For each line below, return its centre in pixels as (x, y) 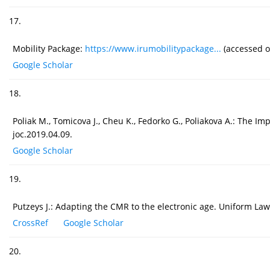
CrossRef (30, 223)
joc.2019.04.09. (42, 134)
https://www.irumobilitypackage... (153, 49)
